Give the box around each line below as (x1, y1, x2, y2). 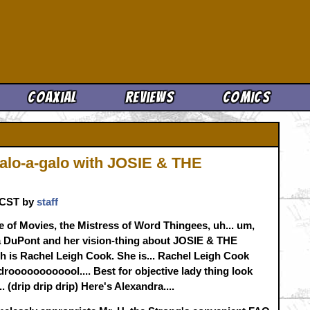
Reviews (125, 89, 174, 105)
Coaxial (28, 89, 77, 105)
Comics (223, 89, 270, 105)
